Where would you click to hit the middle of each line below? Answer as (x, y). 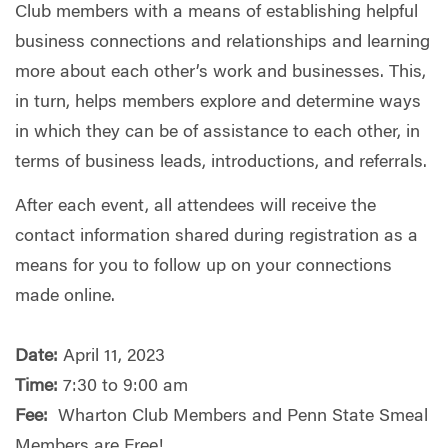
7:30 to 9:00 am (123, 386)
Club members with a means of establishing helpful (216, 13)
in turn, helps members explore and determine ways (218, 103)
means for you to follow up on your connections (203, 266)
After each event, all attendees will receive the (195, 206)
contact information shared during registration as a (216, 236)
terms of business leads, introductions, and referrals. (221, 163)
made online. (65, 296)
